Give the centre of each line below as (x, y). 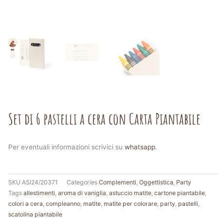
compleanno (63, 203)
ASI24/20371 (40, 182)
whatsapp (140, 147)
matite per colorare (130, 203)
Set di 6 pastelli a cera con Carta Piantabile (104, 118)
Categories (82, 182)
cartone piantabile (180, 193)
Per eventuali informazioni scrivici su (66, 147)
